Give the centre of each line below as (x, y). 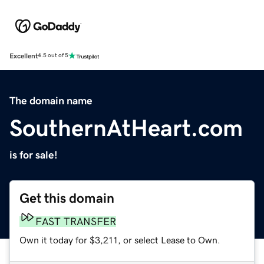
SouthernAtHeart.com (126, 128)
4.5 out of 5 (53, 56)
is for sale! (34, 155)
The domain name (51, 100)
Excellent (24, 56)
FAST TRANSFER (76, 221)
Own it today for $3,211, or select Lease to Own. (120, 240)
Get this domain (67, 198)
